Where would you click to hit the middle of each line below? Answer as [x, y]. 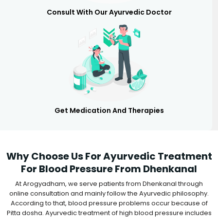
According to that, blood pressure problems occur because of [109, 203]
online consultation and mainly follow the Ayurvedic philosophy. [109, 193]
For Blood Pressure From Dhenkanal [109, 169]
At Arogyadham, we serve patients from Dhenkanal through [109, 183]
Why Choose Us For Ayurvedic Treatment [109, 156]
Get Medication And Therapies [109, 110]
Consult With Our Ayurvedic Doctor [109, 12]
